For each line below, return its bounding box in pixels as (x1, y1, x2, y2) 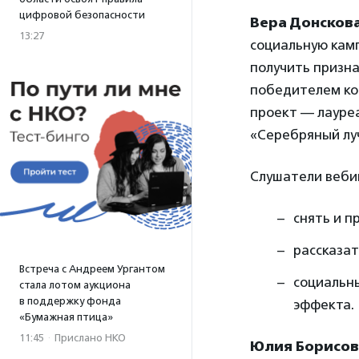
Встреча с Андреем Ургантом (19, 263, 165, 275)
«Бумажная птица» (19, 311, 113, 323)
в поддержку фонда (19, 295, 121, 307)
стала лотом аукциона (19, 279, 131, 291)
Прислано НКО (54, 332, 126, 344)
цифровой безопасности (19, 9, 145, 21)
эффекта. (293, 296, 354, 313)
